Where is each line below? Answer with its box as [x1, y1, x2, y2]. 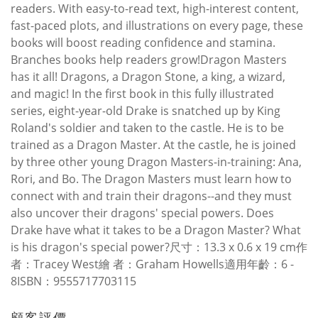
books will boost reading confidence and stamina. [11, 34, 275, 50]
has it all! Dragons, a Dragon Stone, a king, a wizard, [11, 68, 285, 84]
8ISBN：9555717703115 [11, 273, 136, 289]
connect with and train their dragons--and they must [11, 187, 292, 204]
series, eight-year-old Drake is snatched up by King [11, 102, 280, 119]
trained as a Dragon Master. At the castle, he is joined [11, 136, 296, 153]
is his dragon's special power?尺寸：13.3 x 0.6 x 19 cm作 [11, 238, 307, 255]
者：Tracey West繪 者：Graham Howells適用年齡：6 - [11, 256, 294, 272]
